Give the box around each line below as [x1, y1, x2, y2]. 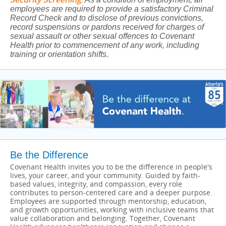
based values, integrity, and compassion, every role [10, 179, 182, 189]
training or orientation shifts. [10, 50, 108, 59]
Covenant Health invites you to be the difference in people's [10, 162, 212, 172]
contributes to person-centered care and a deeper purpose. [10, 188, 212, 197]
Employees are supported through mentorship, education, [10, 196, 206, 206]
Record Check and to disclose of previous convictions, [10, 14, 203, 22]
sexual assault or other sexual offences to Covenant [10, 32, 194, 40]
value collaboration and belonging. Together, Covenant [10, 213, 195, 223]
